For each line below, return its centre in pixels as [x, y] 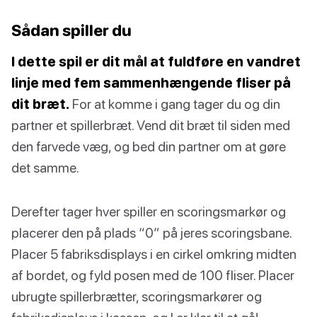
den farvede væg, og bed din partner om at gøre [149, 146]
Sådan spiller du [71, 30]
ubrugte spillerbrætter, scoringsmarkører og [137, 296]
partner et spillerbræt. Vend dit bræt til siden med [151, 125]
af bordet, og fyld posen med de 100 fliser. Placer [153, 275]
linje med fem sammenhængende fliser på [151, 83]
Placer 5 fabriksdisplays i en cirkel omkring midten [154, 254]
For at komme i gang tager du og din [175, 104]
